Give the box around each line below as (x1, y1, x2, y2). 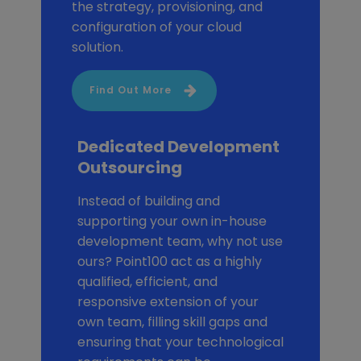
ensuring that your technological (77, 333, 284, 351)
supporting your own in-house (77, 212, 267, 230)
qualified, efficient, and (77, 272, 218, 291)
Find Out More (89, 83, 172, 97)
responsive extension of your (77, 293, 259, 311)
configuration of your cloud (72, 18, 243, 37)
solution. (72, 38, 124, 57)
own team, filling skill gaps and (77, 313, 268, 331)
